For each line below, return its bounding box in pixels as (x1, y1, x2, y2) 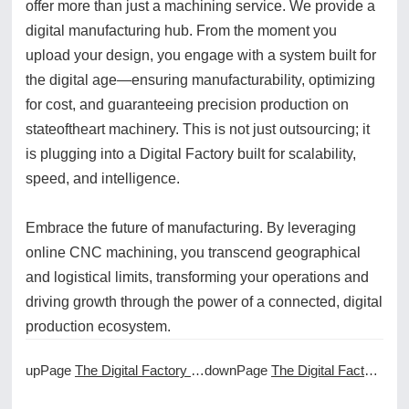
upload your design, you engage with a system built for (26, 47, 376, 64)
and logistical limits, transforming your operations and (26, 269, 369, 286)
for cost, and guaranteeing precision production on (26, 97, 349, 113)
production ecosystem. (26, 319, 171, 335)
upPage (26, 362, 71, 379)
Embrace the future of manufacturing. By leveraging (26, 220, 356, 236)
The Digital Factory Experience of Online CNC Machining (271, 362, 364, 379)
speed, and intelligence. (26, 171, 180, 187)
